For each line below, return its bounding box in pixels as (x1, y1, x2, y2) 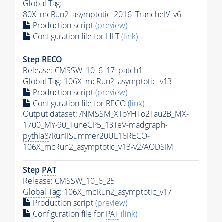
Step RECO (23, 54, 62, 65)
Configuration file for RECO (31, 97, 128, 109)
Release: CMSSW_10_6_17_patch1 (23, 64, 143, 76)
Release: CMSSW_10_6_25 (23, 175, 115, 186)
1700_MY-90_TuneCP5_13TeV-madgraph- (23, 119, 167, 130)
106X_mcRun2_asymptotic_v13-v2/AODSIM (23, 141, 173, 152)
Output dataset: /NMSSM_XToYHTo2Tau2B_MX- (23, 108, 189, 119)
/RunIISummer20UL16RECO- (49, 130, 150, 141)
